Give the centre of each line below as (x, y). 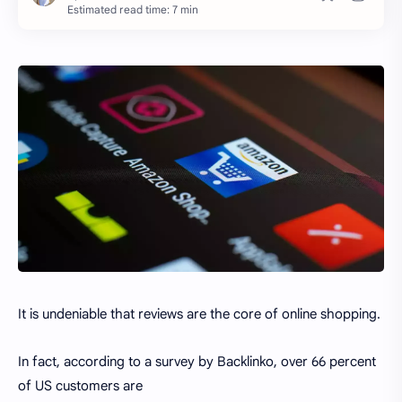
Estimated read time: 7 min (133, 9)
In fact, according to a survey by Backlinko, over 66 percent (197, 361)
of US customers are (80, 385)
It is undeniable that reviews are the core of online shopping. (199, 314)
